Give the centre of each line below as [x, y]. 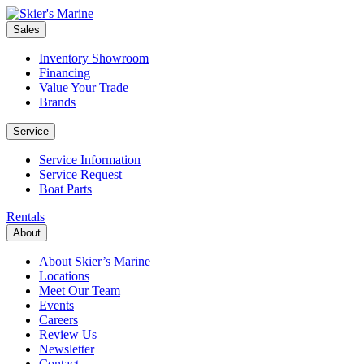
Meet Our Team [80, 290]
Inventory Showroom [94, 58]
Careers [58, 320]
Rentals [26, 217]
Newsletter [67, 349]
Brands [57, 102]
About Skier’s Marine [95, 261]
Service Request [80, 174]
